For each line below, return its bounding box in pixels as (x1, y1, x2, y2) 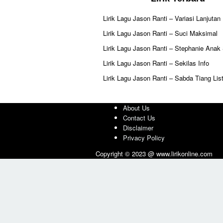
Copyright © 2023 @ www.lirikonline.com (96, 148, 213, 158)
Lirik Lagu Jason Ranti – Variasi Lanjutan (103, 13, 221, 23)
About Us (123, 103, 150, 112)
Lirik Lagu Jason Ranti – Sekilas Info (103, 58, 209, 68)
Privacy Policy (123, 133, 165, 142)
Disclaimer (123, 123, 153, 132)
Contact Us (123, 113, 155, 122)
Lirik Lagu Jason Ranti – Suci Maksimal (103, 28, 218, 38)
